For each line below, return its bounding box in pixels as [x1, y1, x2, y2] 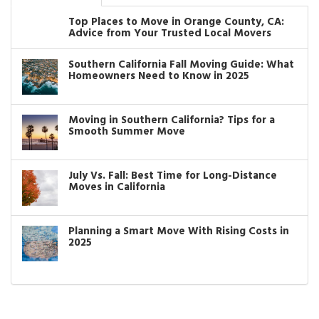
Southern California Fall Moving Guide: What [68, 56, 294, 73]
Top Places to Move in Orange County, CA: [68, 13, 284, 31]
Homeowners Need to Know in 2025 [68, 67, 249, 85]
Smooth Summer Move [68, 122, 185, 140]
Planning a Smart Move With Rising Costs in [68, 222, 289, 240]
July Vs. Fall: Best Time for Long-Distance [68, 167, 277, 184]
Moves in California [68, 178, 165, 196]
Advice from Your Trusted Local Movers [68, 24, 271, 42]
